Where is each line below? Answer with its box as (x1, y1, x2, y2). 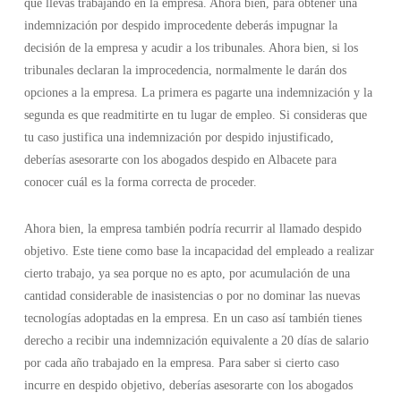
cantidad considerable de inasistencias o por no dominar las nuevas (23, 289, 360, 303)
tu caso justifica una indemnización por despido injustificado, (23, 131, 334, 144)
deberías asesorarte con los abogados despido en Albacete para (23, 153, 337, 166)
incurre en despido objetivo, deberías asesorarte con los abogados (23, 379, 353, 392)
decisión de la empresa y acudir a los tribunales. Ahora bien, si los (23, 41, 358, 55)
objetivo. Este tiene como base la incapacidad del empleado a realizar (23, 244, 374, 258)
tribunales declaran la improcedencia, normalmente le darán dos (23, 64, 346, 77)
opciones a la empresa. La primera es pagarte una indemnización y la (23, 86, 372, 99)
